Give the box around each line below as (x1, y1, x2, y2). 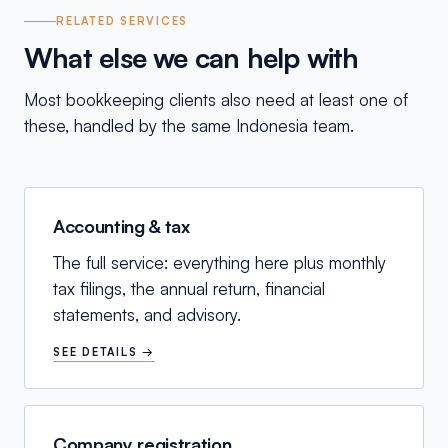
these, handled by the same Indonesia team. (24, 115, 354, 136)
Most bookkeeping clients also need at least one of (24, 89, 408, 110)
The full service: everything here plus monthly (53, 252, 386, 273)
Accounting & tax (53, 215, 190, 237)
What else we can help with (24, 40, 359, 75)
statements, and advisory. (53, 304, 241, 325)
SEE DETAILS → (53, 345, 155, 359)
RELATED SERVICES (56, 14, 189, 28)
